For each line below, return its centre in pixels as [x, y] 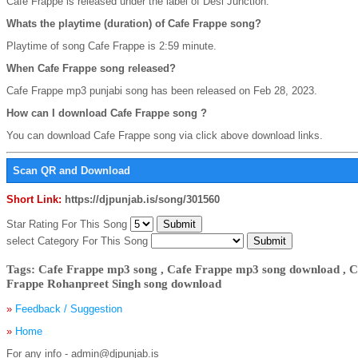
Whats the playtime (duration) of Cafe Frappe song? [134, 23]
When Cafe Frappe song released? [91, 68]
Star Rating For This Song [68, 225]
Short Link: [34, 200]
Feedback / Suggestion [69, 308]
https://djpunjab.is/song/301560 [142, 200]
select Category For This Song [79, 241]
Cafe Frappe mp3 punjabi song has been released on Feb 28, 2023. [162, 90]
